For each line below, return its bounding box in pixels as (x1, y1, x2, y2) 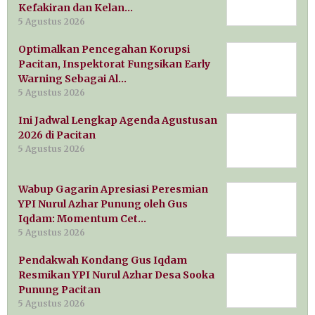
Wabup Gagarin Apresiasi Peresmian (18, 183, 208, 196)
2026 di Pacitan (18, 129, 96, 142)
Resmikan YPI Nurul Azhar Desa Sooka (18, 269, 214, 282)
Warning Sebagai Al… (18, 72, 127, 86)
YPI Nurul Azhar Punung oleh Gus (18, 198, 188, 211)
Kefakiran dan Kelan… (18, 1, 133, 15)
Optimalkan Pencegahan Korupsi (18, 43, 190, 56)
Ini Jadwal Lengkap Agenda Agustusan (18, 114, 217, 127)
